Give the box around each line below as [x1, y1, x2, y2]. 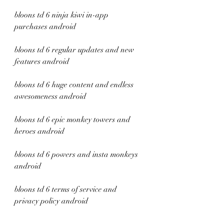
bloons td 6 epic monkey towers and [15, 115, 130, 124]
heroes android [15, 126, 64, 136]
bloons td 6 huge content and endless [15, 80, 134, 90]
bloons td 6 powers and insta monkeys [15, 150, 138, 159]
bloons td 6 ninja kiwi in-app [15, 10, 108, 20]
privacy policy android [15, 196, 88, 206]
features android [15, 57, 69, 66]
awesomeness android [15, 92, 86, 101]
